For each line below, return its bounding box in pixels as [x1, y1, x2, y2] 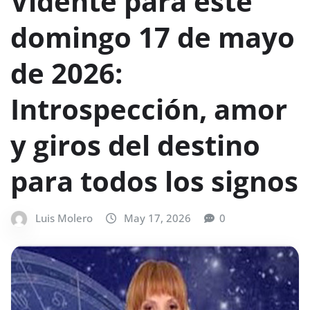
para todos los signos [10, 161, 298, 200]
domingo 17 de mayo [10, 17, 295, 56]
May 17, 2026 [124, 210, 191, 225]
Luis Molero [35, 210, 93, 225]
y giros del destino [10, 125, 260, 164]
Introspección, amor [10, 89, 287, 128]
